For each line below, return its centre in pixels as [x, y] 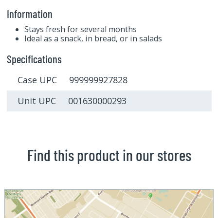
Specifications [34, 59]
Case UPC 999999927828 [73, 80]
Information [29, 13]
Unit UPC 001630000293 [72, 101]
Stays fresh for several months [80, 29]
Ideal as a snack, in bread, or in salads [93, 38]
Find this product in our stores [109, 155]
